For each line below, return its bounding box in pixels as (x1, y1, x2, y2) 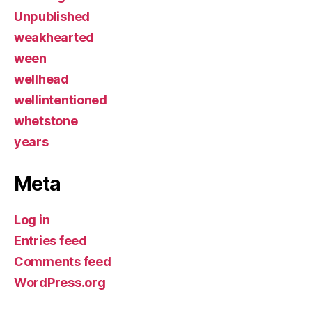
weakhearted (14, 29, 95, 45)
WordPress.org (14, 274, 106, 290)
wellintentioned (14, 92, 107, 107)
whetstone (14, 113, 78, 128)
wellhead (14, 71, 69, 86)
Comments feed (14, 253, 111, 269)
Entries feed (14, 233, 87, 248)
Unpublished (14, 8, 91, 24)
